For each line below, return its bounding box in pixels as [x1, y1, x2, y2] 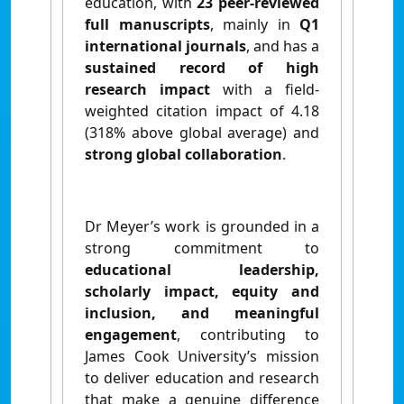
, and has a [246, 35, 319, 56]
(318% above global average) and [85, 122, 319, 142]
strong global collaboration [85, 143, 282, 164]
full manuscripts [85, 14, 210, 34]
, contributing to [177, 324, 319, 344]
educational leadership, [85, 259, 319, 280]
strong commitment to [85, 237, 319, 258]
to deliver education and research [85, 367, 319, 388]
